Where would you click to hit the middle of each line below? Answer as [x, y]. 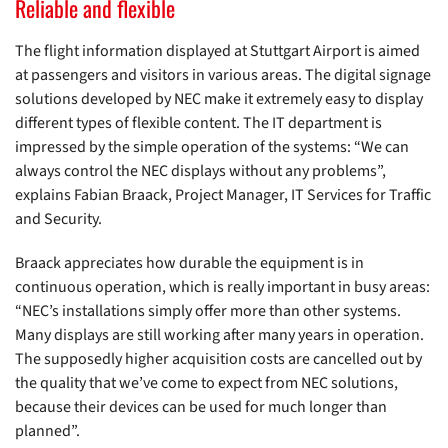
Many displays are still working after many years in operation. [219, 335]
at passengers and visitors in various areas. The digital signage [223, 75]
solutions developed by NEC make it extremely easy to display [219, 99]
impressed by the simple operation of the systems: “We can [212, 147]
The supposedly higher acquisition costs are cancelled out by [218, 359]
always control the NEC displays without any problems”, [200, 171]
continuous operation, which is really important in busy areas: [222, 287]
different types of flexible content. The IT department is [198, 123]
